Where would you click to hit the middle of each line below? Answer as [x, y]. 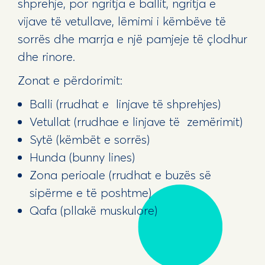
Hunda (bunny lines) [82, 157]
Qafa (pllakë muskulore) [93, 210]
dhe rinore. [46, 56]
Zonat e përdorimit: [70, 80]
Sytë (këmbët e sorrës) [89, 139]
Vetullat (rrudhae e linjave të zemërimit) [136, 121]
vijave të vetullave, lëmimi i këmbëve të [122, 21]
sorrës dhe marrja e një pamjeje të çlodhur [132, 38]
